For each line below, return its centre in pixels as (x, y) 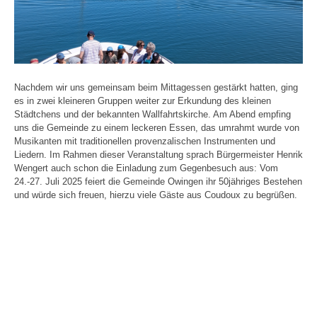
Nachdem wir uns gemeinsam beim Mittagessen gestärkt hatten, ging (156, 88)
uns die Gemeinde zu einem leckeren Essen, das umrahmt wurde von (157, 128)
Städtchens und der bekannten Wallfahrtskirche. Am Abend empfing (152, 115)
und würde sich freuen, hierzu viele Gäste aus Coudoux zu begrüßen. (156, 195)
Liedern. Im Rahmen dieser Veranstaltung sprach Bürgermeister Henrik (158, 155)
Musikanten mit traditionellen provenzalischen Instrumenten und (145, 142)
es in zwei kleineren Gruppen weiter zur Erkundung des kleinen (143, 101)
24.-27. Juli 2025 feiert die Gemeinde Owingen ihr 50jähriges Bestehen (158, 182)
